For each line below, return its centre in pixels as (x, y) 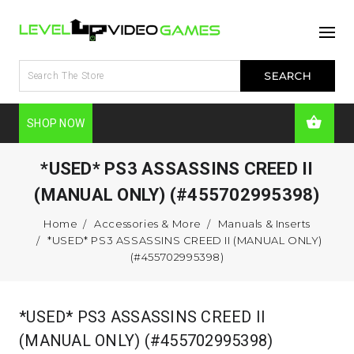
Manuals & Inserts (264, 223)
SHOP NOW (56, 123)
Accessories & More (148, 223)
